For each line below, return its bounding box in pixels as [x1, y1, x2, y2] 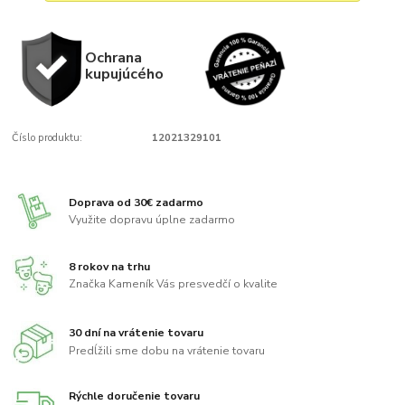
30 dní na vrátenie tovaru [69, 325, 204, 341]
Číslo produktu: [12, 131, 83, 146]
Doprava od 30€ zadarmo [69, 194, 204, 210]
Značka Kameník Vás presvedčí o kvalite [69, 277, 278, 292]
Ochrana [84, 47, 142, 69]
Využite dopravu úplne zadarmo [69, 212, 236, 228]
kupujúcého [84, 63, 164, 85]
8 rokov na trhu [69, 259, 151, 274]
